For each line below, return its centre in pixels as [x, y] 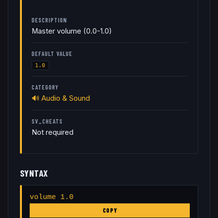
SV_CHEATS [47, 121]
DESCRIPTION [50, 20]
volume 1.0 [52, 197]
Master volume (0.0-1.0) [72, 31]
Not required [53, 132]
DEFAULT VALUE [52, 53]
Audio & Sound [66, 99]
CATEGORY [45, 87]
